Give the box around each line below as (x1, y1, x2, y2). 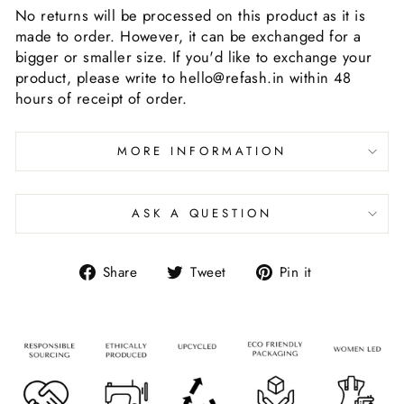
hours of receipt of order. (15, 87, 188, 109)
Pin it (279, 262, 312, 282)
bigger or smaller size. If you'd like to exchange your (15, 45, 372, 68)
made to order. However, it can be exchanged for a (15, 24, 362, 47)
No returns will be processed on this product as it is (15, 4, 365, 26)
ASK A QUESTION (131, 204, 273, 222)
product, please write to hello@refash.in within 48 (15, 66, 352, 88)
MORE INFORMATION (117, 142, 287, 160)
